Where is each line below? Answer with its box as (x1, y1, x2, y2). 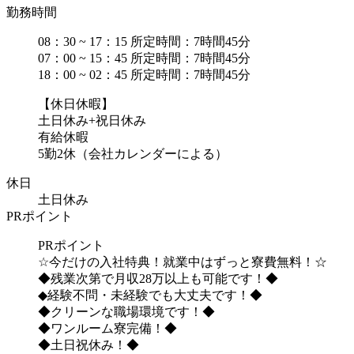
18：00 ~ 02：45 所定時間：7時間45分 (38, 67, 250, 81)
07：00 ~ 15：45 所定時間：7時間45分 (38, 51, 250, 65)
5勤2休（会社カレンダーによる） (38, 146, 228, 160)
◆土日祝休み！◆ (38, 337, 139, 352)
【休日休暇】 (38, 96, 114, 111)
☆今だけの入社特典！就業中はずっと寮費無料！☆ (38, 254, 327, 269)
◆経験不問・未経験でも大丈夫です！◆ (38, 288, 262, 302)
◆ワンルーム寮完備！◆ (38, 321, 177, 335)
